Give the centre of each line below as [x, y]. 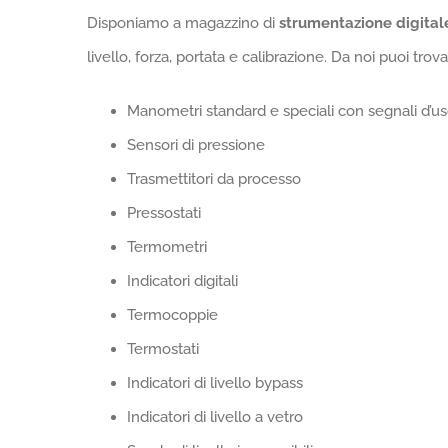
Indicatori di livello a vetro [215, 417]
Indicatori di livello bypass [215, 383]
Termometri [167, 247]
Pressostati [164, 213]
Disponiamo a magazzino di [183, 23]
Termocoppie [172, 315]
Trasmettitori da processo [214, 179]
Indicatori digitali [182, 281]
